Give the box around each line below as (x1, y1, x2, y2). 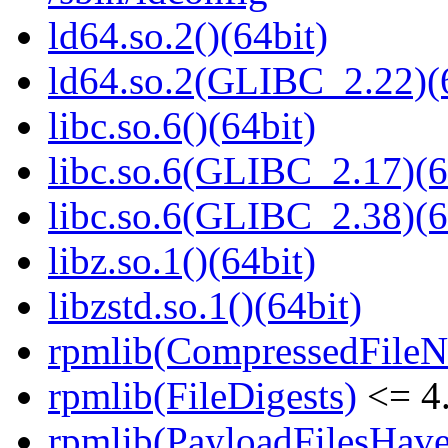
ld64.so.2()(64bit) (48, 14, 328, 58)
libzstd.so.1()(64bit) (48, 284, 362, 328)
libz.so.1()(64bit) (48, 239, 316, 283)
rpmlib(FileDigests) (48, 374, 357, 418)
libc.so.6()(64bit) (48, 104, 316, 148)
